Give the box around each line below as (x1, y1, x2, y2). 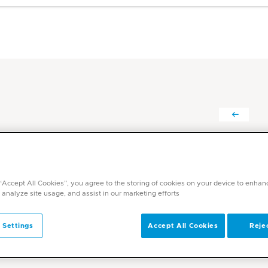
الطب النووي (197, 182, 249, 192)
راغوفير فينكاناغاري (87, 136, 249, 157)
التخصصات (212, 169, 249, 177)
